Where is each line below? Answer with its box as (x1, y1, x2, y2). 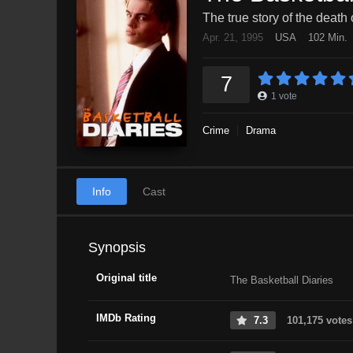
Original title (96, 271, 157, 284)
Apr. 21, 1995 (203, 31, 263, 43)
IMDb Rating (96, 311, 156, 324)
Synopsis (88, 239, 146, 255)
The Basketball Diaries (230, 273, 333, 286)
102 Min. (308, 31, 347, 43)
